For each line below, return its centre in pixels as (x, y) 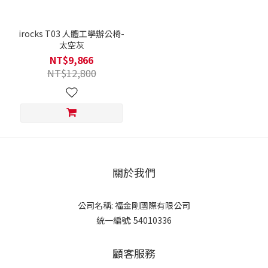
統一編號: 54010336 (134, 220)
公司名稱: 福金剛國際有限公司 (134, 205)
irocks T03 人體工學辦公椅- (71, 34)
